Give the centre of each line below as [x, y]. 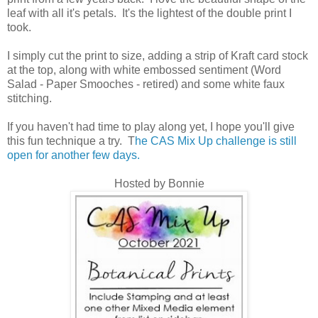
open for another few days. [73, 155]
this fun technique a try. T [71, 141]
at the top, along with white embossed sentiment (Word [144, 70]
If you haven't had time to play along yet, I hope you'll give [151, 127]
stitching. [29, 99]
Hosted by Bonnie [159, 184]
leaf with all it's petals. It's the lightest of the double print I [149, 13]
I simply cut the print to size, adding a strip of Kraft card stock [158, 56]
